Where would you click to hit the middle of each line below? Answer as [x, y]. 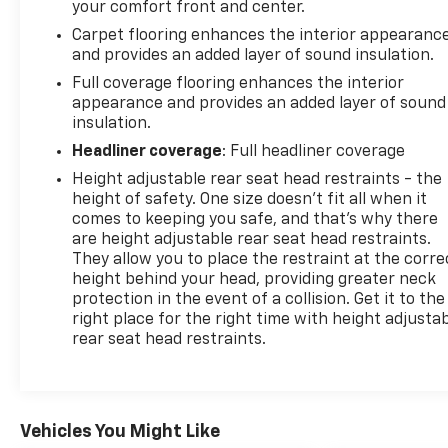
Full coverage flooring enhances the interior [238, 84]
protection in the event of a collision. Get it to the [259, 300]
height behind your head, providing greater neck [254, 280]
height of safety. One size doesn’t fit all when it [250, 200]
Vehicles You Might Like [120, 431]
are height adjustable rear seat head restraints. [252, 240]
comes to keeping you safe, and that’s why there [255, 220]
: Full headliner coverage [314, 152]
